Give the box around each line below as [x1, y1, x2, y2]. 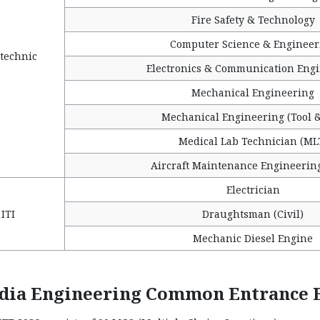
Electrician [226, 183, 280, 196]
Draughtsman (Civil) [202, 207, 304, 221]
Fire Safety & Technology [191, 13, 315, 26]
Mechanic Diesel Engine [193, 231, 313, 245]
